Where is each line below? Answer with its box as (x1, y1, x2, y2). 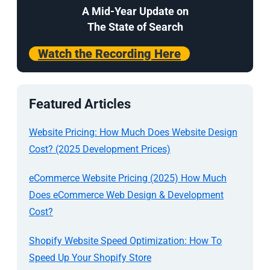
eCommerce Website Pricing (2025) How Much (29, 172, 227, 184)
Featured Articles (29, 96, 131, 111)
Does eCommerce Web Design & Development (29, 189, 224, 201)
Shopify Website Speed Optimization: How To (29, 234, 222, 246)
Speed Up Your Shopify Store (29, 251, 151, 263)
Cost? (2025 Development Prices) (29, 143, 171, 155)
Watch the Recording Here (38, 46, 181, 61)
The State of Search (87, 20, 183, 33)
